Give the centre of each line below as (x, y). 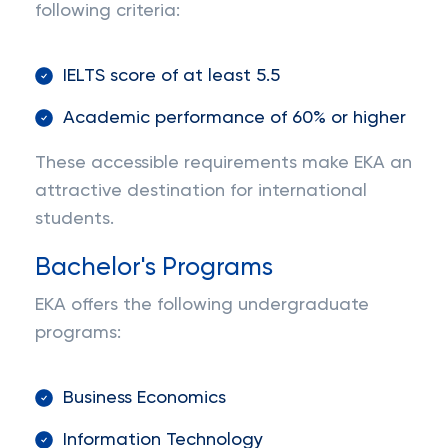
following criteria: (107, 11)
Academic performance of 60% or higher (234, 118)
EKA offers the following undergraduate (202, 305)
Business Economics (144, 398)
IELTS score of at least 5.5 (171, 76)
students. (74, 219)
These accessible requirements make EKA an (223, 163)
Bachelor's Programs (154, 268)
